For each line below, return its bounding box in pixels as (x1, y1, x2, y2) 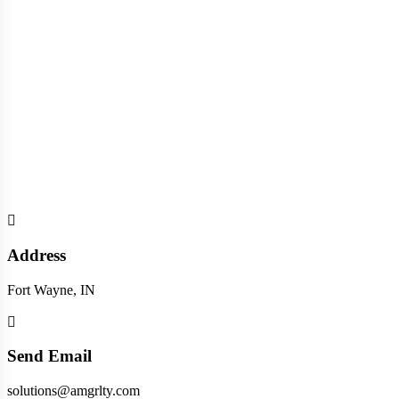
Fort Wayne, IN (7, 281, 95, 297)
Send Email (7, 346, 92, 366)
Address (7, 245, 66, 265)
